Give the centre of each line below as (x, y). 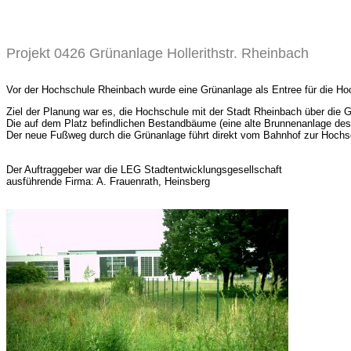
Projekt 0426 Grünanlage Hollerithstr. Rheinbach (157, 53)
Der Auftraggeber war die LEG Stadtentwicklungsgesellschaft (144, 170)
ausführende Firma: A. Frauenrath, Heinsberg (108, 181)
